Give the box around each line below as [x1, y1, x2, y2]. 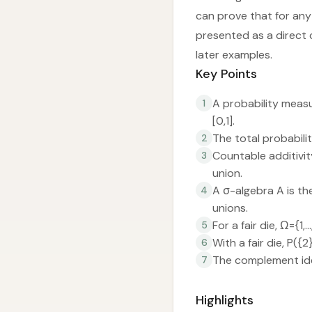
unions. [212, 201, 248, 215]
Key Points [196, 65, 257, 82]
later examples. [196, 47, 272, 62]
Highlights [196, 292, 253, 309]
